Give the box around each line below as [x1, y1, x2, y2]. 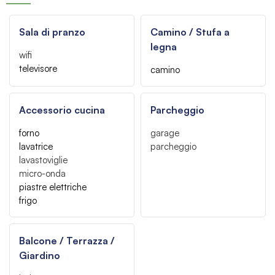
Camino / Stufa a [150, 25, 230, 38]
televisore [19, 62, 57, 74]
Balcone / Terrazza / [19, 234, 115, 247]
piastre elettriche [19, 180, 87, 193]
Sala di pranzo [19, 25, 85, 38]
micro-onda [19, 167, 66, 179]
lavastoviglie [19, 153, 68, 166]
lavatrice [19, 140, 53, 152]
